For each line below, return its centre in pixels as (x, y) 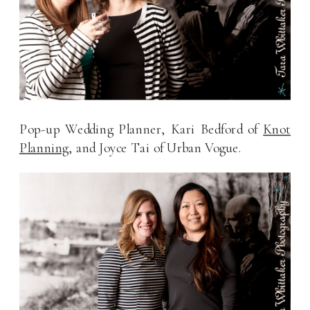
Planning (44, 148)
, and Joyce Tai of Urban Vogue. (155, 148)
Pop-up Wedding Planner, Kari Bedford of (142, 130)
